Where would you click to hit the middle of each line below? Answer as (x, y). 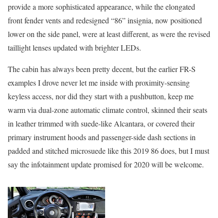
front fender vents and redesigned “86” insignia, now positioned (105, 20)
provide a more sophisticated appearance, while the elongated (101, 6)
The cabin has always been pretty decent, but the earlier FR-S (102, 69)
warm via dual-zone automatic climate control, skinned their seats (108, 109)
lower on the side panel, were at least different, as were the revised (109, 34)
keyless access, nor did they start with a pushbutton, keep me (101, 96)
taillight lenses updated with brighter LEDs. (74, 47)
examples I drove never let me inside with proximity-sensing (99, 82)
